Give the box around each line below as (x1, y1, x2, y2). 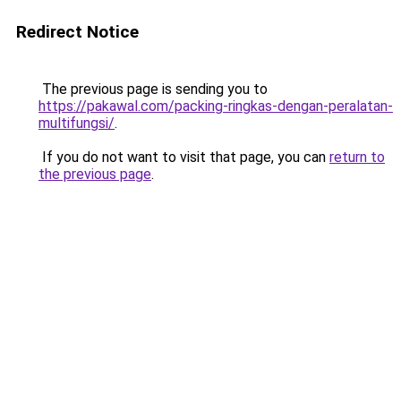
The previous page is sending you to (38, 81, 268, 98)
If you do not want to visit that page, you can (38, 149, 329, 166)
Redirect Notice (16, 21, 139, 42)
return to (329, 149, 385, 166)
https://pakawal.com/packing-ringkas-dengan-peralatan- (38, 98, 393, 115)
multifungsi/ (38, 115, 115, 132)
